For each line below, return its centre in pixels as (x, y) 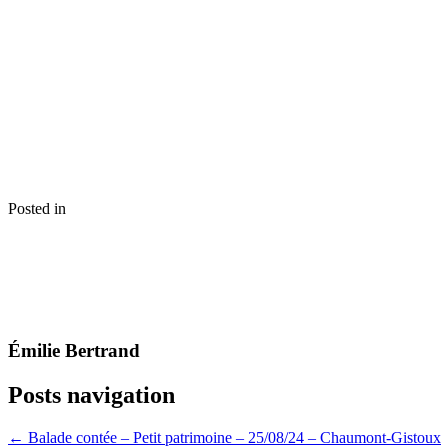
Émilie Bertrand (74, 351)
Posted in (37, 208)
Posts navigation (91, 395)
